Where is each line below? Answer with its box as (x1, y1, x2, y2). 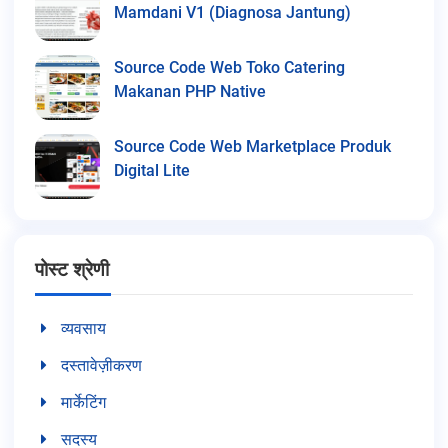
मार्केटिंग (60, 391, 106, 413)
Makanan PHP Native (114, 81, 266, 101)
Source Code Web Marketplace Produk (114, 136, 391, 156)
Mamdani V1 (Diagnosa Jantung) (114, 2, 351, 22)
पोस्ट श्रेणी (35, 257, 109, 281)
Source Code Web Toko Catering (114, 57, 345, 77)
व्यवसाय (60, 317, 106, 339)
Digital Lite (114, 160, 190, 180)
